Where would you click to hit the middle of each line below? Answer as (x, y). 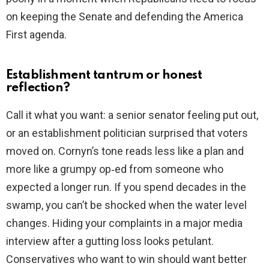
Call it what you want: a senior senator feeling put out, (132, 115)
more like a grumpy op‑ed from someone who (115, 169)
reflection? (38, 88)
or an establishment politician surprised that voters (127, 133)
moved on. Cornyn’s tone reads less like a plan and (125, 151)
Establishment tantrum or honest (104, 76)
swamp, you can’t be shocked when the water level (126, 205)
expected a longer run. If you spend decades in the (126, 187)
